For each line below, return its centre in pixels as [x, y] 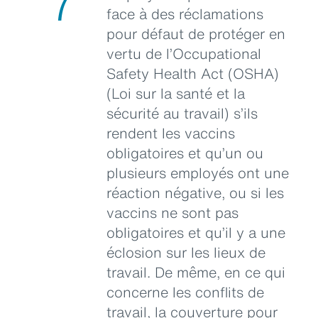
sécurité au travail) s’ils [182, 113]
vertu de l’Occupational [184, 53]
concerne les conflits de [185, 292]
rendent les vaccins [171, 133]
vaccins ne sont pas [172, 212]
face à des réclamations [185, 13]
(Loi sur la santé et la [176, 93]
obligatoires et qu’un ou [185, 153]
